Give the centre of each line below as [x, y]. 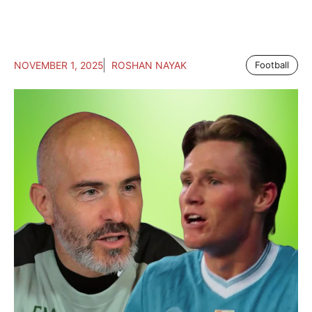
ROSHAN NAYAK [149, 65]
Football [272, 65]
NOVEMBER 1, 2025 [59, 65]
